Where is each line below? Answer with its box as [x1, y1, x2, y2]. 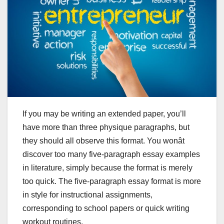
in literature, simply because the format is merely [22, 163, 192, 172]
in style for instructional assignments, [22, 190, 152, 199]
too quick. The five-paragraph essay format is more [22, 176, 201, 185]
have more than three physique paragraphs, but [22, 122, 189, 131]
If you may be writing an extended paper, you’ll [22, 109, 186, 118]
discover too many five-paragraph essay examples [22, 149, 200, 158]
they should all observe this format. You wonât [22, 136, 184, 145]
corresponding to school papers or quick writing [22, 203, 189, 212]
